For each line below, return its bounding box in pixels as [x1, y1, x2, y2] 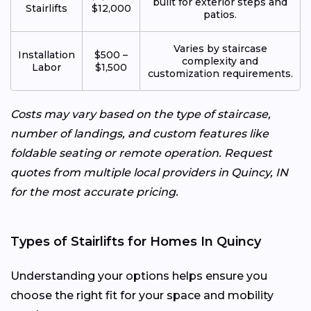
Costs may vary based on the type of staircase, [10, 107, 271, 121]
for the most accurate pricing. [10, 185, 178, 199]
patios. [203, 8, 237, 21]
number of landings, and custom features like [10, 126, 269, 140]
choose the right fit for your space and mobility [10, 288, 274, 302]
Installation [18, 48, 75, 61]
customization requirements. [147, 67, 293, 80]
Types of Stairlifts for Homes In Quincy [10, 233, 261, 249]
